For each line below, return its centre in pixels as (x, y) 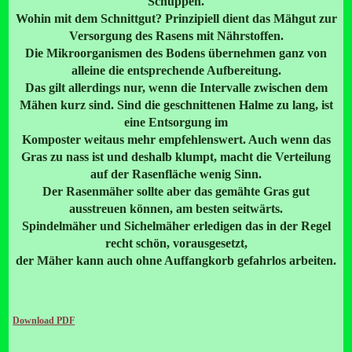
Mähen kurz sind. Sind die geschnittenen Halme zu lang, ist (176, 105)
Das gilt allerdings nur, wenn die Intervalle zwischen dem (176, 88)
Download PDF (44, 321)
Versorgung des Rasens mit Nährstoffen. (176, 36)
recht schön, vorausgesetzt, (176, 244)
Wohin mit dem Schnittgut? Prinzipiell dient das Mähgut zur (176, 19)
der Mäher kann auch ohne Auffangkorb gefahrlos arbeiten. (176, 261)
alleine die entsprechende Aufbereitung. (176, 71)
